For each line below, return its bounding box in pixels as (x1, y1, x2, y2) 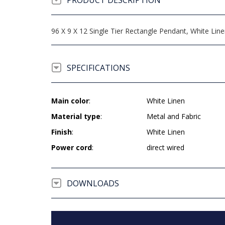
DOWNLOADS (67, 178, 119, 189)
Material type (51, 111, 100, 121)
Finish (51, 127, 72, 137)
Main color (51, 96, 89, 105)
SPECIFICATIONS (67, 62, 130, 73)
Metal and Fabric (147, 111, 201, 121)
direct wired (147, 143, 184, 152)
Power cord (51, 143, 92, 152)
